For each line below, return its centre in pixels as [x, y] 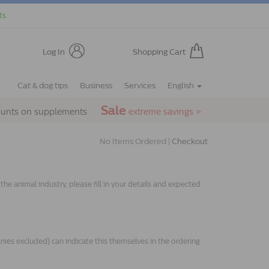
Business [96, 86]
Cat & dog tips [43, 86]
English [182, 86]
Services [140, 86]
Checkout [190, 141]
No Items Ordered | [136, 141]
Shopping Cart [159, 52]
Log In [53, 52]
